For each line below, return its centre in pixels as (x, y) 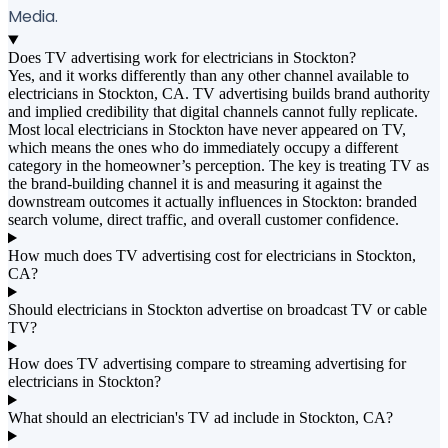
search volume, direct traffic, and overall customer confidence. (203, 220)
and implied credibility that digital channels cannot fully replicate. (213, 112)
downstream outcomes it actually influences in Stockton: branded (212, 202)
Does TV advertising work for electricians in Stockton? (182, 58)
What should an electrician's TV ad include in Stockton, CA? (200, 418)
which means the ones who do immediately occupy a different (203, 148)
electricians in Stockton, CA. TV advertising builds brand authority (219, 94)
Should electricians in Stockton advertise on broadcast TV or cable (217, 310)
